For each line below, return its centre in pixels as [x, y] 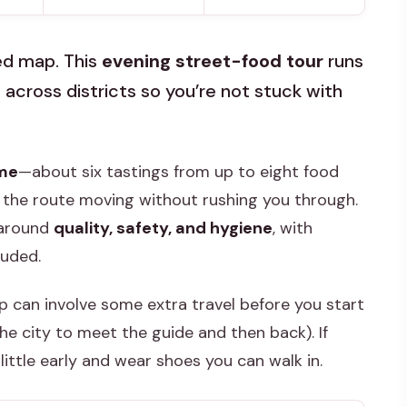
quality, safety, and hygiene [163, 228]
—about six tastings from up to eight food [179, 172]
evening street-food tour [213, 61]
